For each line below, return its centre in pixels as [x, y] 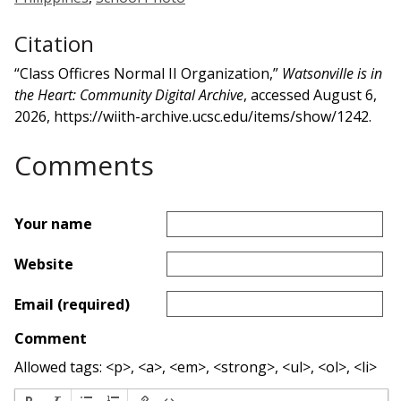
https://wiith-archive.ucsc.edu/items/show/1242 [211, 116]
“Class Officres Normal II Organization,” [148, 73]
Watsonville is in [332, 73]
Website [44, 264]
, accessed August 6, [310, 94]
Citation [54, 43]
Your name [53, 224]
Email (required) [72, 304]
